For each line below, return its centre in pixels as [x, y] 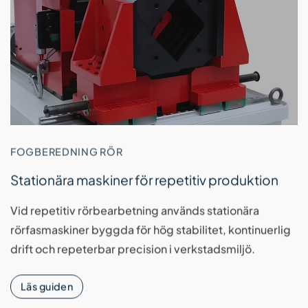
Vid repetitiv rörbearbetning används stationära [135, 210]
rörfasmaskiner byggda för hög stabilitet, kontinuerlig [151, 230]
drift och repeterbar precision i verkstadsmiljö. [133, 249]
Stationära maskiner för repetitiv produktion [144, 180]
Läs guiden [47, 286]
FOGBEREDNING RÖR [67, 152]
